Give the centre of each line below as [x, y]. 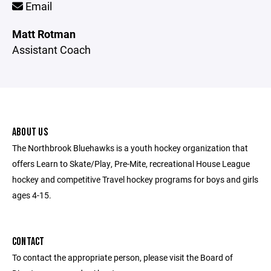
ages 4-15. [32, 195]
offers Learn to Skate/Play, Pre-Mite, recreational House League [131, 164]
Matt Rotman [44, 34]
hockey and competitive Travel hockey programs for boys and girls [135, 179]
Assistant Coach [51, 50]
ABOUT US [30, 132]
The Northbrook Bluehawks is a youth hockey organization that [130, 148]
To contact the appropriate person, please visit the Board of [122, 257]
